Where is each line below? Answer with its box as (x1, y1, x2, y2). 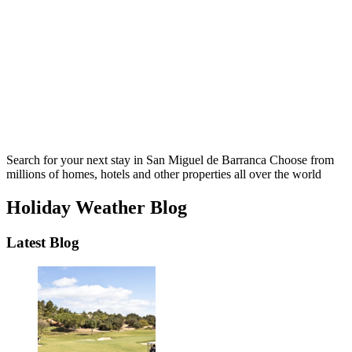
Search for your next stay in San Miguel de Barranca (6, 153, 269, 167)
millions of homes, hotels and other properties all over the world (6, 167, 321, 181)
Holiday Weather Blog (6, 197, 187, 218)
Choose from (269, 153, 334, 167)
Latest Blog (6, 234, 79, 251)
